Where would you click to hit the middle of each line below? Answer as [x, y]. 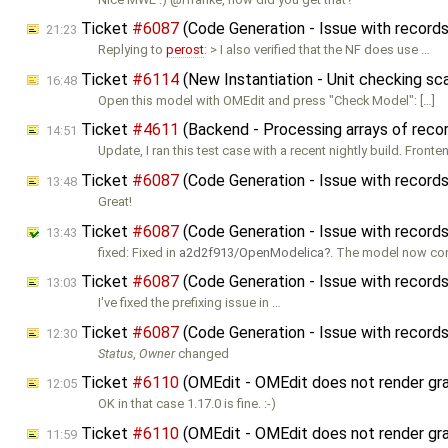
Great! [115, 202]
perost [185, 50]
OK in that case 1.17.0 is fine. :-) [187, 404]
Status [116, 353]
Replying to [132, 50]
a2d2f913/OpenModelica [252, 252]
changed [202, 353]
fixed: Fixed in [139, 252]
